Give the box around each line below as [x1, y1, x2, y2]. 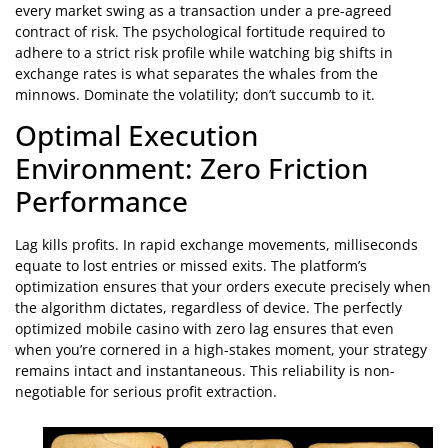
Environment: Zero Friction [15, 149, 368, 188]
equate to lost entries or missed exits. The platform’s [15, 256, 367, 276]
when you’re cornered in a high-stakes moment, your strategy [15, 340, 427, 360]
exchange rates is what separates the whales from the [15, 63, 378, 83]
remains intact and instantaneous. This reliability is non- [15, 361, 395, 381]
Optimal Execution [15, 116, 258, 155]
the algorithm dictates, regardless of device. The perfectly [15, 298, 402, 318]
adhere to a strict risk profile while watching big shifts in [15, 42, 393, 62]
